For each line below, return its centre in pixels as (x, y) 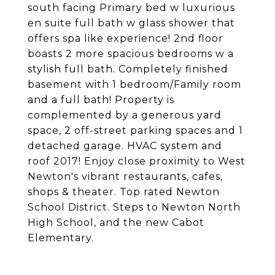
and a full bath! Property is (101, 100)
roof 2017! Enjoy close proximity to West (137, 161)
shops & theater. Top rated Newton (124, 192)
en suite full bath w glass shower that (131, 23)
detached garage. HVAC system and (125, 146)
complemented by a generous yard (125, 115)
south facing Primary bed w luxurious (131, 8)
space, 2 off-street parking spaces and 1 (135, 130)
